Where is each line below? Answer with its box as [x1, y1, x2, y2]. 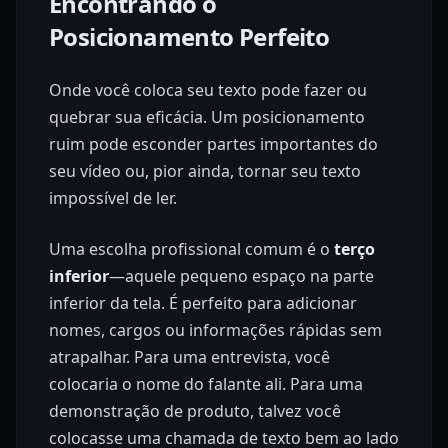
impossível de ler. [49, 187, 177, 210]
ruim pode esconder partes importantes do [49, 133, 378, 156]
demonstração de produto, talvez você [49, 400, 341, 423]
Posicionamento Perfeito [49, 20, 330, 54]
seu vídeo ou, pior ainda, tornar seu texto [49, 160, 361, 183]
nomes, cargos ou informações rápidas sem [49, 319, 382, 342]
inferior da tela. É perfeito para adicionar [49, 292, 357, 315]
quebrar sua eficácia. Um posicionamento [49, 106, 365, 129]
